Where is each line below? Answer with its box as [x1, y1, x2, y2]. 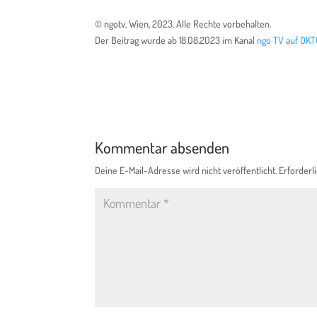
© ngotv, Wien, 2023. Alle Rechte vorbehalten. [95, 18, 272, 30]
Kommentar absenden [95, 137, 230, 158]
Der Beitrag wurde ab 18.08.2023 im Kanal [95, 34, 258, 47]
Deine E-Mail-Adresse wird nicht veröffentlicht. [95, 164, 277, 177]
